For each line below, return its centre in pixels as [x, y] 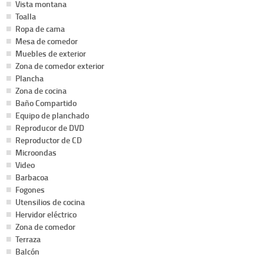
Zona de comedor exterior [60, 65]
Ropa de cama [40, 28]
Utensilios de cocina [50, 202]
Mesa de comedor [47, 41]
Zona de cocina [41, 90]
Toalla [26, 16]
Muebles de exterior [51, 53]
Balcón [27, 251]
